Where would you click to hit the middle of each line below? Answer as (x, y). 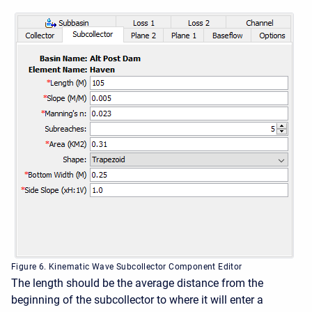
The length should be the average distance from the (137, 283)
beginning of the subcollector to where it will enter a (137, 300)
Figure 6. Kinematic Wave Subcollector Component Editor (127, 267)
